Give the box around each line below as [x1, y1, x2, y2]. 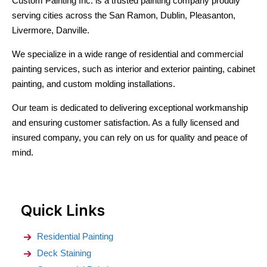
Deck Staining [37, 247, 91, 258]
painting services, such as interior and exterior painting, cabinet [12, 63, 255, 74]
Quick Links [21, 201, 105, 219]
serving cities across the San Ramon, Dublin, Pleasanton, [12, 10, 235, 20]
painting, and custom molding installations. [12, 78, 175, 89]
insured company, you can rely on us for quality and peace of [12, 132, 247, 142]
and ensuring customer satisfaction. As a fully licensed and [12, 117, 239, 128]
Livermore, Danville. [12, 24, 89, 35]
